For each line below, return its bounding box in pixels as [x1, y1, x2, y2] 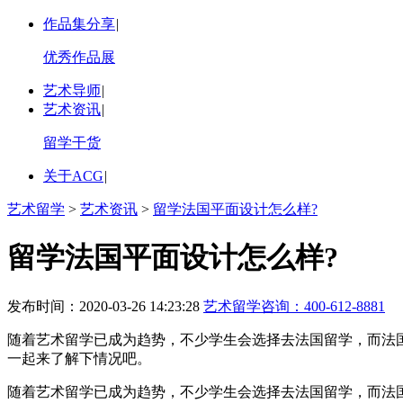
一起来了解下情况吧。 [7, 350, 151, 366]
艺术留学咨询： [203, 298, 304, 314]
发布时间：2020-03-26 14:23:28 [7, 298, 203, 314]
